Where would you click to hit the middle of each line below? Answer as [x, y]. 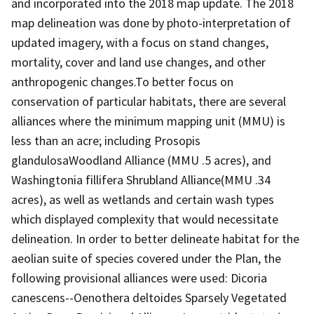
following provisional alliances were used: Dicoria [139, 278]
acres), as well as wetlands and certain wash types [143, 199]
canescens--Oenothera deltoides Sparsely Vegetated [149, 297]
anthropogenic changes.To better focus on [122, 81]
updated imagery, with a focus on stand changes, [140, 42]
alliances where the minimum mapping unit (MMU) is [148, 121]
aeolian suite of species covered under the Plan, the [146, 258]
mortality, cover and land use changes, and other [138, 62]
